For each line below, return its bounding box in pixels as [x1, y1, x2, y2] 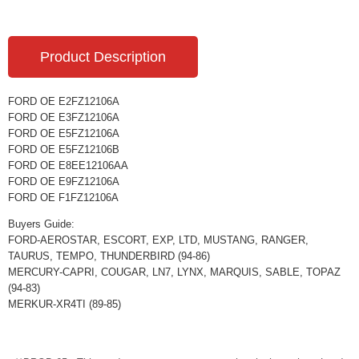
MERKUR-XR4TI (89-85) [8, 298, 121, 310]
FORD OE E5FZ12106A [8, 127, 119, 139]
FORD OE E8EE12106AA [8, 159, 128, 171]
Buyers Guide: [8, 218, 75, 230]
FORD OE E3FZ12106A [8, 111, 119, 123]
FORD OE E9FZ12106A [8, 175, 119, 188]
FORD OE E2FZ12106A [8, 95, 119, 107]
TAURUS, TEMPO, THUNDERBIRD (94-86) [8, 250, 210, 262]
